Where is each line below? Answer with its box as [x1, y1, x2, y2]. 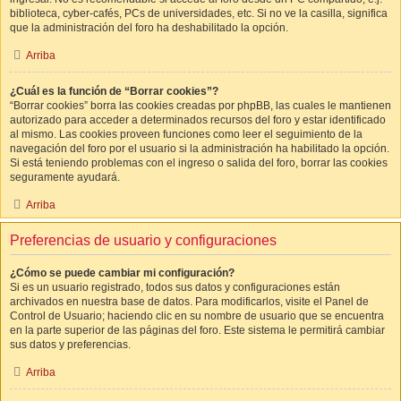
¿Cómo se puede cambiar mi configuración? [10, 267, 235, 279]
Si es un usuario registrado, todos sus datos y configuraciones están [10, 281, 340, 294]
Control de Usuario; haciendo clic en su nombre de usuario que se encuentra [10, 310, 384, 322]
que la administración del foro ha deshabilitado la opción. [10, 21, 288, 34]
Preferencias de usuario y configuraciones [10, 233, 277, 248]
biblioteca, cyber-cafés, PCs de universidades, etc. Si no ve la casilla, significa [10, 7, 388, 20]
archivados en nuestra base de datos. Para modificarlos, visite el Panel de [10, 295, 369, 308]
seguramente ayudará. [10, 171, 120, 183]
